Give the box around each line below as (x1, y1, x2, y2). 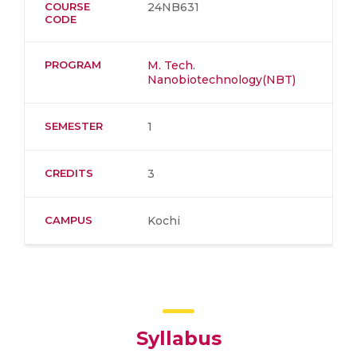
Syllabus (135, 327, 222, 350)
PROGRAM (45, 58, 101, 71)
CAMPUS (45, 214, 92, 226)
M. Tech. (147, 58, 195, 73)
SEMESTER (45, 120, 103, 132)
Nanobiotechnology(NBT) (147, 73, 296, 87)
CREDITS (45, 167, 93, 179)
